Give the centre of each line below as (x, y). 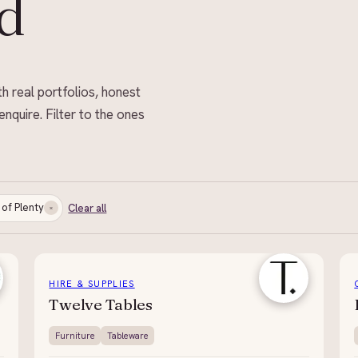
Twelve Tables (101, 304)
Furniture (75, 335)
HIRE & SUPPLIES (92, 284)
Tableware (127, 335)
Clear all (88, 208)
